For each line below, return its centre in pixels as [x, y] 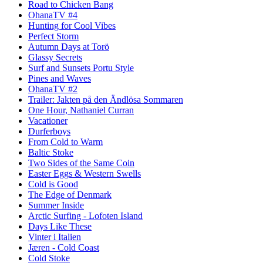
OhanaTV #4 [53, 15]
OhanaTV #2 [53, 89]
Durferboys [49, 131]
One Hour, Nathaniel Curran [81, 110]
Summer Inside [56, 205]
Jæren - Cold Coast [64, 247]
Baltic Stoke [51, 152]
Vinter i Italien [55, 237]
